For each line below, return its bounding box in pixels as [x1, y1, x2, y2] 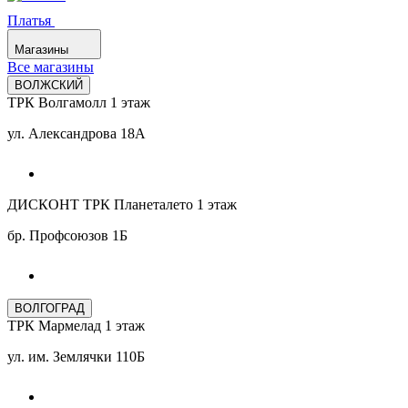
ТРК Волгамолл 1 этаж [7, 95, 150, 110]
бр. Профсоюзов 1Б [7, 228, 127, 243]
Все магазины [7, 59, 94, 75]
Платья [7, 13, 55, 28]
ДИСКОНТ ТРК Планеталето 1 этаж [7, 197, 237, 212]
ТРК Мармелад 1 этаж [7, 318, 145, 333]
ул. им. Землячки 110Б [7, 349, 145, 364]
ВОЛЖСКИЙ [15, 78, 83, 92]
